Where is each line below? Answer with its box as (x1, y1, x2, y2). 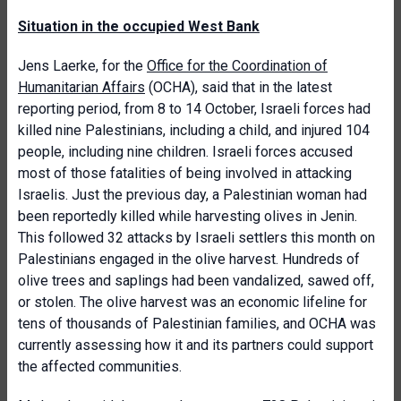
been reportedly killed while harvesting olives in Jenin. (18, 208, 357, 225)
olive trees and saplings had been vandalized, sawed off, (18, 272, 374, 289)
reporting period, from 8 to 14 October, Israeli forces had (18, 100, 371, 117)
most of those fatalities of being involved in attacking (18, 165, 352, 182)
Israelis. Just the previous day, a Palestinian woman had (18, 186, 367, 203)
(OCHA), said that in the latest (145, 79, 332, 96)
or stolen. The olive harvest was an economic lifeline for (18, 294, 367, 311)
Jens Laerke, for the (18, 57, 147, 74)
